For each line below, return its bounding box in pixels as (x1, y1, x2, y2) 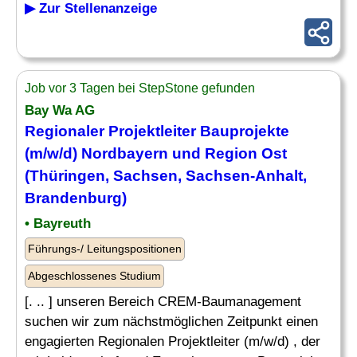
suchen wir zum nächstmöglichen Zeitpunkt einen (25, 314, 318, 329)
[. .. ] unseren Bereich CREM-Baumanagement (25, 294, 301, 309)
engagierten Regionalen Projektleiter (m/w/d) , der (25, 334, 320, 349)
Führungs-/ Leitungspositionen (28, 242, 182, 255)
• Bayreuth (25, 216, 91, 231)
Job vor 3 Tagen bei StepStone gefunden (25, 81, 255, 95)
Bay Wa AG (25, 103, 95, 118)
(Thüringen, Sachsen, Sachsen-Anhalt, (25, 167, 307, 184)
